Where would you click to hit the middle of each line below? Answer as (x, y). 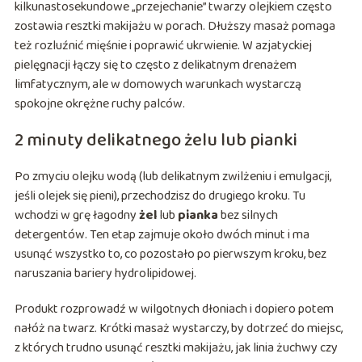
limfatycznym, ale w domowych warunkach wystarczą (158, 85)
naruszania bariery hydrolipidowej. (105, 274)
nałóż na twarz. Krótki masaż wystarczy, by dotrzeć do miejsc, (178, 329)
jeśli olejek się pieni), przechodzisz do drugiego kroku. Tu (160, 196)
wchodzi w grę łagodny (76, 216)
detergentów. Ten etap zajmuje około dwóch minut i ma (162, 235)
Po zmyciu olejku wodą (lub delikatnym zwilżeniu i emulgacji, (173, 177)
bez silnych (248, 216)
